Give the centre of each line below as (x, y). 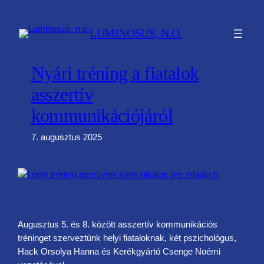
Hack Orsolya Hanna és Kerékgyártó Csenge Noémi (119, 252)
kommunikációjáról (102, 115)
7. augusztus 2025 (66, 137)
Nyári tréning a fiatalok (115, 73)
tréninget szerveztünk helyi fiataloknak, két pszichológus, (127, 238)
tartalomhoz (27, 38)
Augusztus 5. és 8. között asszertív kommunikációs (118, 225)
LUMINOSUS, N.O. (136, 33)
